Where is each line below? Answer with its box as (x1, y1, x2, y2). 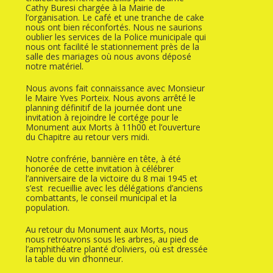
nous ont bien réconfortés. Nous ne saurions (26, 21, 203, 34)
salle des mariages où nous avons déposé (26, 51, 192, 63)
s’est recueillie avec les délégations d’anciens (26, 182, 204, 194)
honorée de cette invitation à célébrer (26, 163, 174, 175)
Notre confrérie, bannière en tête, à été (26, 153, 182, 165)
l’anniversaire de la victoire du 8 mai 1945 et (26, 172, 198, 185)
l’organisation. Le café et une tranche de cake (26, 12, 205, 24)
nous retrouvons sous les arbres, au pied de (26, 233, 199, 246)
